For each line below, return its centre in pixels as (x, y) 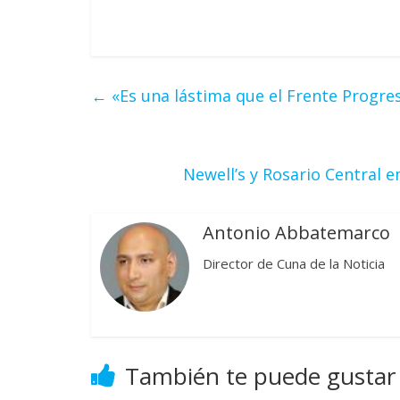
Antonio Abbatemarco (296, 232)
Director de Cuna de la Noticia (294, 263)
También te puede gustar (260, 375)
